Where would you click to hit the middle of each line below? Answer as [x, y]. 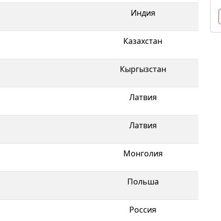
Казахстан [143, 41]
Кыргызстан [143, 69]
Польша [143, 181]
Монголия [143, 153]
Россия [143, 209]
